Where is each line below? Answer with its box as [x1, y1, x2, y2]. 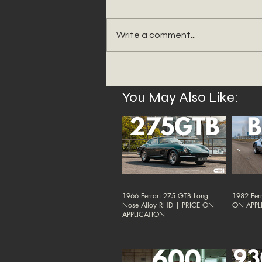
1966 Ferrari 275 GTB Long [122, 190, 208, 201]
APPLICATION [122, 209, 165, 219]
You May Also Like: [122, 89, 238, 106]
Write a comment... [116, 30, 196, 40]
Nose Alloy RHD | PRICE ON [122, 199, 214, 210]
